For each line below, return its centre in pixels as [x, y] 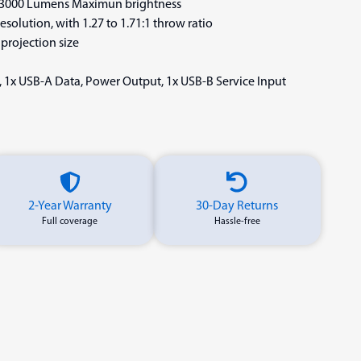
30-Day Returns [237, 207]
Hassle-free [237, 222]
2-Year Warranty [70, 207]
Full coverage [70, 222]
